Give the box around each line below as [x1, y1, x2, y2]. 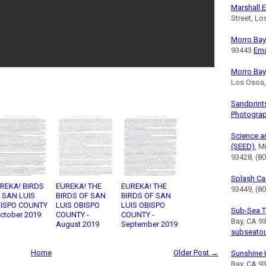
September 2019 [121, 220, 178, 229]
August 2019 [56, 220, 99, 229]
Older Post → [173, 248, 218, 257]
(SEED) [231, 142, 255, 151]
